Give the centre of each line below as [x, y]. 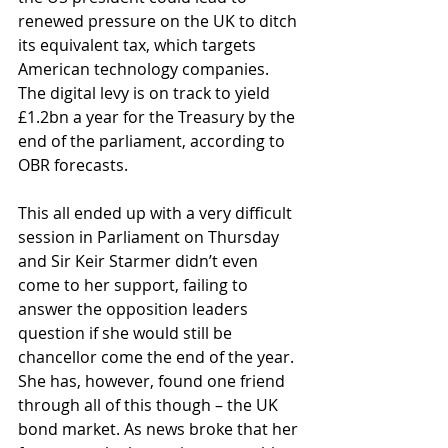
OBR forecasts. [73, 165]
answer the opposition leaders [135, 309]
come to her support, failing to [135, 285]
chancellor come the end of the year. [158, 357]
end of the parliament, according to [153, 141]
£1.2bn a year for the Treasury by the [158, 117]
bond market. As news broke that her [160, 429]
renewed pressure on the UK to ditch [159, 21]
